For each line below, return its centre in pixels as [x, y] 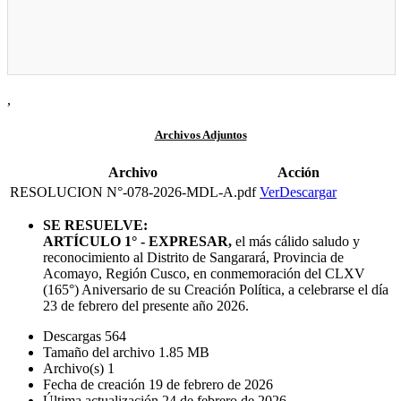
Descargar [308, 192]
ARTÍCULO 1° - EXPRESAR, [137, 241]
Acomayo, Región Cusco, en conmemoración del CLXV [204, 273]
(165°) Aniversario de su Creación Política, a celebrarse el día [216, 289]
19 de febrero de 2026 [211, 384]
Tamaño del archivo [101, 352]
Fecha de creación [96, 384]
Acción [298, 172]
